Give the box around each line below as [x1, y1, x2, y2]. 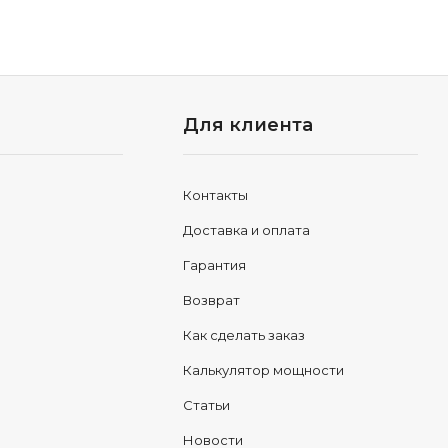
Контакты [182, 187, 248, 203]
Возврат [182, 292, 240, 308]
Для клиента [182, 114, 313, 136]
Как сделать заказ [182, 327, 305, 343]
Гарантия [182, 257, 246, 273]
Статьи [182, 397, 230, 413]
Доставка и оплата [182, 222, 310, 238]
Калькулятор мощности [182, 362, 344, 378]
